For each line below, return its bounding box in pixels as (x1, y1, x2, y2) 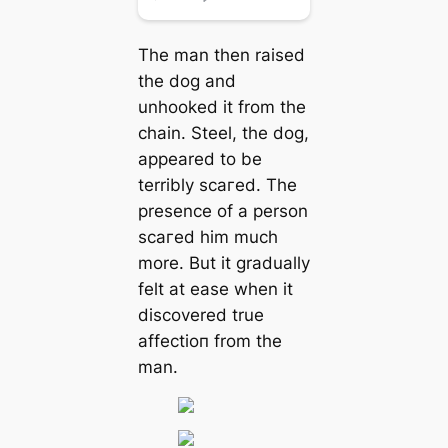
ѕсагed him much (137, 227, 278, 248)
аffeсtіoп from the (137, 331, 282, 352)
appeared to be (137, 149, 262, 170)
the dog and (137, 71, 236, 92)
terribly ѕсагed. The (137, 175, 297, 196)
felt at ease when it (137, 279, 293, 300)
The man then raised (137, 45, 305, 66)
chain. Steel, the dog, (137, 123, 309, 144)
